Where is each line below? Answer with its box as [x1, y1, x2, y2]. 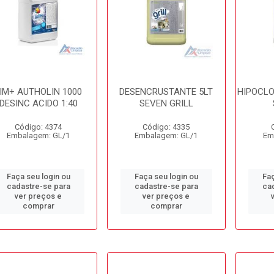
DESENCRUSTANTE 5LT [119, 86, 213, 97]
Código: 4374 [15, 122, 62, 131]
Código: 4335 [143, 122, 190, 131]
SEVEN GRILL [139, 98, 193, 109]
